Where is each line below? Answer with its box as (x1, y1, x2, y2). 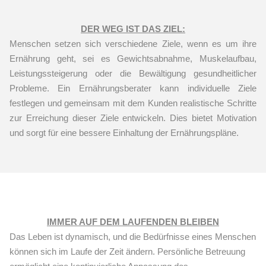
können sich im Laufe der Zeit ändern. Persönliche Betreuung (9, 246, 245, 257)
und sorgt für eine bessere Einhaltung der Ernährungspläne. (9, 128, 239, 138)
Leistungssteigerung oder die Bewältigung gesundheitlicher (9, 68, 256, 79)
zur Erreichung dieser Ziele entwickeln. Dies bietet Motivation (9, 113, 256, 123)
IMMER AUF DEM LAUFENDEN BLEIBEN (47, 217, 219, 227)
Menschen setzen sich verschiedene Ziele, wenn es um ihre (9, 39, 256, 49)
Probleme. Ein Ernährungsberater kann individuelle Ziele (9, 83, 256, 94)
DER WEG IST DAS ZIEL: (81, 24, 185, 34)
